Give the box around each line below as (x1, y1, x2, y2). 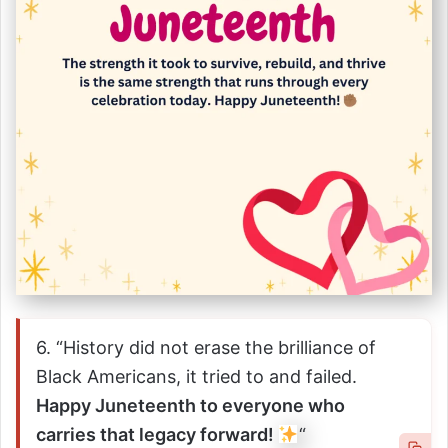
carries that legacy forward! (36, 423, 278, 445)
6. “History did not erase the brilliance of (36, 336, 376, 358)
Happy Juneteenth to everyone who (36, 394, 345, 416)
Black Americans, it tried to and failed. (36, 365, 357, 387)
